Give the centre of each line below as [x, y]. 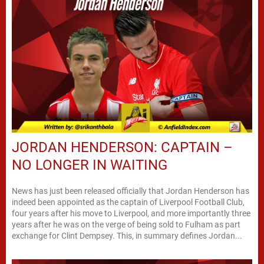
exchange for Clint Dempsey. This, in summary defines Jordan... [127, 235]
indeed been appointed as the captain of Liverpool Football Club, [128, 202]
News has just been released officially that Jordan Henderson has [131, 191]
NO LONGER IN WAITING [90, 165]
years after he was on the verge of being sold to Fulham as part [126, 224]
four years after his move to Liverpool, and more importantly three [131, 213]
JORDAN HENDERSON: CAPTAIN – [122, 147]
